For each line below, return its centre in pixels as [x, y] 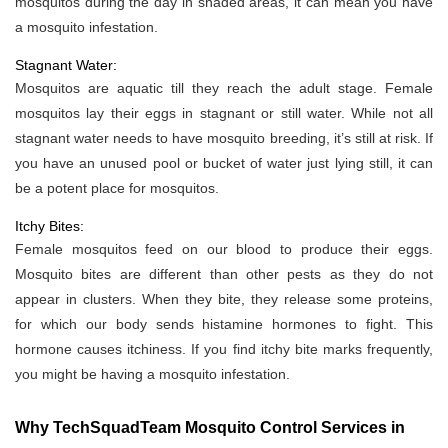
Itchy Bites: [49, 226]
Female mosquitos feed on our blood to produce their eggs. [224, 249]
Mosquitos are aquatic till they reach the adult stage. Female [224, 88]
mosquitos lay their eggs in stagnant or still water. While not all [224, 113]
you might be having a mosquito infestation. [152, 374]
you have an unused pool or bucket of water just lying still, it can [224, 163]
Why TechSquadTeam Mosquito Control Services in [210, 428]
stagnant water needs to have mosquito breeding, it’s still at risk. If [224, 138]
